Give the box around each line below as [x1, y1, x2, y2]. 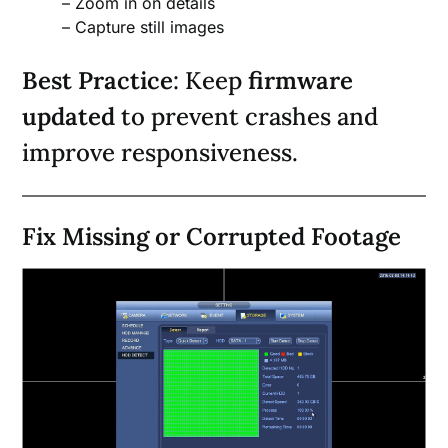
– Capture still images [62, 17, 225, 38]
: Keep [173, 65, 249, 97]
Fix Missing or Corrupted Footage [22, 221, 402, 253]
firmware [248, 65, 354, 97]
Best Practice [22, 65, 174, 97]
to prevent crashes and [115, 101, 379, 133]
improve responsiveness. [22, 137, 299, 169]
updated [22, 101, 116, 133]
